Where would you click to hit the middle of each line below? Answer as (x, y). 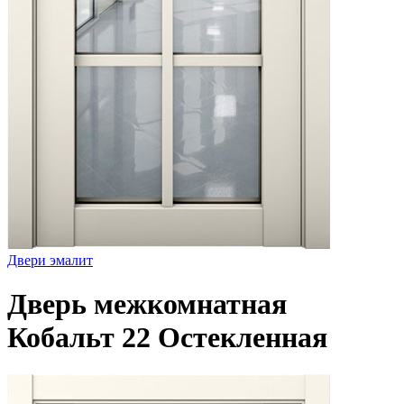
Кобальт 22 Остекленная (167, 338)
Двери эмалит (50, 260)
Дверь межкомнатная (147, 304)
